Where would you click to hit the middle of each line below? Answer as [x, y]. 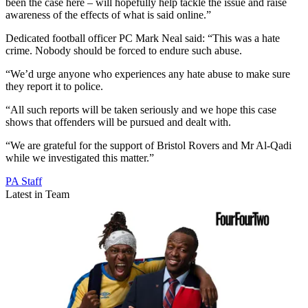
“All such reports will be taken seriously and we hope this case [141, 109]
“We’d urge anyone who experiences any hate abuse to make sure [148, 74]
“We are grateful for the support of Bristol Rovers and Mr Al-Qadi [148, 145]
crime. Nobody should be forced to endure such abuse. [124, 50]
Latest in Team [37, 194]
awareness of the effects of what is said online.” [108, 14]
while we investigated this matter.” [80, 157]
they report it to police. [54, 86]
